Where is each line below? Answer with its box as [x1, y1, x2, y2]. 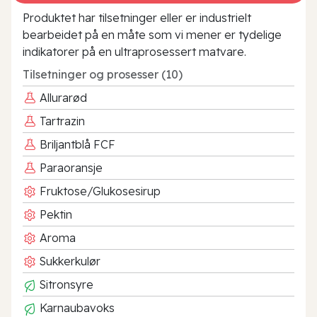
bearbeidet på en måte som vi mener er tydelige [23, 27, 282, 42]
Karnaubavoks [37, 300, 115, 315]
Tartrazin [37, 113, 85, 128]
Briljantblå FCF [37, 137, 115, 151]
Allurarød [37, 90, 87, 105]
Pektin [37, 207, 72, 221]
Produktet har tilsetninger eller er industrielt [23, 10, 251, 25]
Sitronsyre [37, 277, 93, 292]
